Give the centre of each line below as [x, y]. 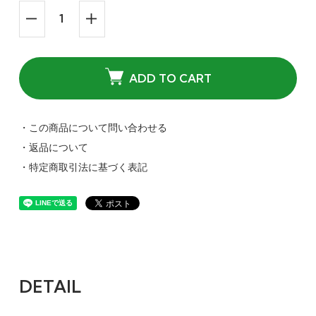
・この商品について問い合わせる [93, 128]
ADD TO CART [170, 79]
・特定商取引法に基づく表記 [83, 168]
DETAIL [50, 287]
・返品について [53, 148]
